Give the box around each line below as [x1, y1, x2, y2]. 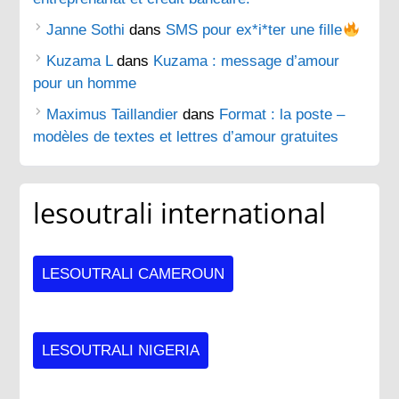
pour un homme [33, 74, 137, 92]
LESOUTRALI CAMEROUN [42, 265, 225, 282]
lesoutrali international [33, 193, 327, 232]
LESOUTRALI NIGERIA [42, 341, 200, 359]
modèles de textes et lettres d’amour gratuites [33, 127, 339, 145]
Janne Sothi [46, 20, 126, 38]
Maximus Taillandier [46, 105, 179, 123]
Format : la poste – [219, 105, 346, 123]
